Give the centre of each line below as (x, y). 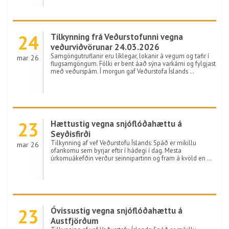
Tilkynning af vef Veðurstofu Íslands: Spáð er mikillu (123, 143)
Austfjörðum (75, 221)
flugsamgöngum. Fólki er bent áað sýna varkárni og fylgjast (133, 63)
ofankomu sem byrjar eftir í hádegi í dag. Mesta (116, 150)
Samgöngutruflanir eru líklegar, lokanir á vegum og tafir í (130, 56)
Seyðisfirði (71, 134)
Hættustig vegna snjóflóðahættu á (116, 124)
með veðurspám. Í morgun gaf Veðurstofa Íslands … (122, 71)
